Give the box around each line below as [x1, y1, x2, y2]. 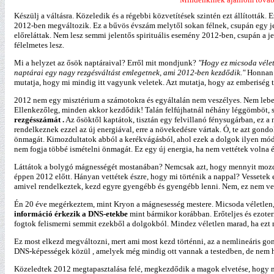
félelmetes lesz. [14, 40, 64, 50]
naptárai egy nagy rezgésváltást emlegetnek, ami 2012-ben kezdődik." [14, 68, 247, 77]
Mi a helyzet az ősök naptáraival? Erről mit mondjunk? [14, 58, 198, 67]
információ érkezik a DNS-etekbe [14, 209, 128, 218]
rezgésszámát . [14, 115, 64, 124]
